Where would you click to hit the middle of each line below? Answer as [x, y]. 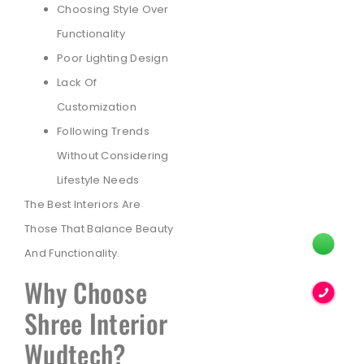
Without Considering [113, 156]
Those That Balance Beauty [99, 229]
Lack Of [77, 83]
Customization [97, 107]
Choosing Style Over [113, 10]
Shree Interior [96, 323]
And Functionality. [72, 253]
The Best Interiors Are [83, 205]
